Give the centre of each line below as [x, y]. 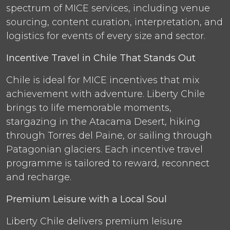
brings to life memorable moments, [89, 108]
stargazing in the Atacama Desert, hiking [103, 121]
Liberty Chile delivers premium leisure [94, 221]
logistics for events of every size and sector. [106, 36]
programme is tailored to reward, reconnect [108, 163]
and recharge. [39, 177]
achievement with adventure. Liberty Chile [106, 94]
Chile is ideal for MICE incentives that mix [103, 80]
